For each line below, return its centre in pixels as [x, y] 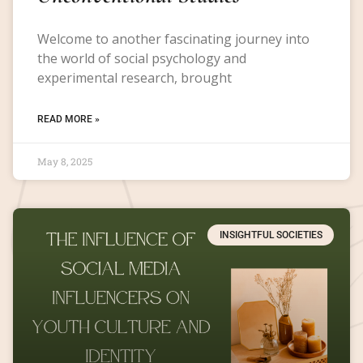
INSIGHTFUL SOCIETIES [271, 235]
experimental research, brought [135, 77]
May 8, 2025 [65, 161]
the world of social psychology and [142, 58]
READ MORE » [68, 119]
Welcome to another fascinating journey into [173, 38]
